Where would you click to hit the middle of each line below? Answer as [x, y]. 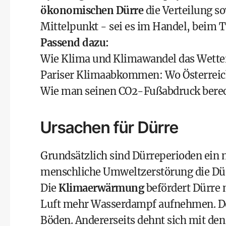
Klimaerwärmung [101, 188]
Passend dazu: [75, 43]
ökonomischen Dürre [92, 10]
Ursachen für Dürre [109, 127]
